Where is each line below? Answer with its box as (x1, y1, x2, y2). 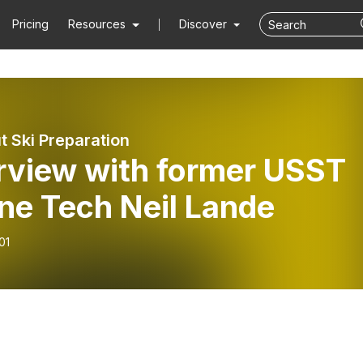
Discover (178, 17, 230, 31)
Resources (68, 17, 126, 31)
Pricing (12, 17, 49, 31)
